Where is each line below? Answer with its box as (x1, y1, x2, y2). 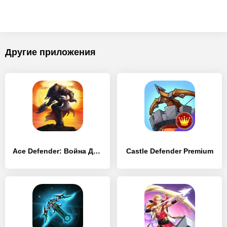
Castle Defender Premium (126, 147, 213, 155)
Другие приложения (5, 47, 96, 57)
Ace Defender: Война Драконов (93, 147, 100, 155)
